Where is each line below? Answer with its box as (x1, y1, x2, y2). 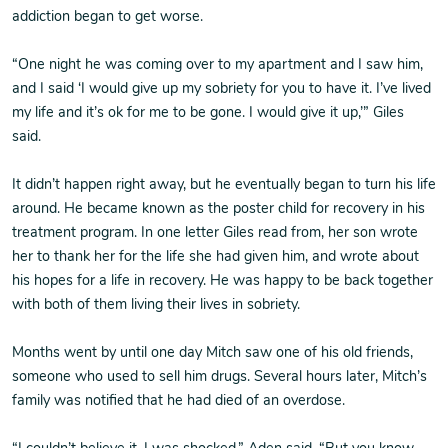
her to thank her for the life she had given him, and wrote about (12, 250, 419, 265)
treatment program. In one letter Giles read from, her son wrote (12, 226, 418, 241)
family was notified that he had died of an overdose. (12, 394, 345, 409)
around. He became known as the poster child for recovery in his (12, 202, 425, 217)
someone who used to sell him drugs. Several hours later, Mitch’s (12, 370, 427, 385)
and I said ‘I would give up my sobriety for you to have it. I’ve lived (12, 82, 431, 97)
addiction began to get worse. (12, 10, 203, 25)
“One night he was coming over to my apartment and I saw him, (12, 58, 423, 73)
